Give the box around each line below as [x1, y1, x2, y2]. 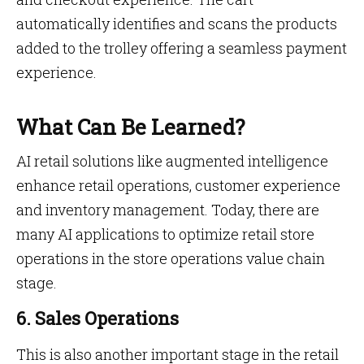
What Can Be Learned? [16, 113, 245, 141]
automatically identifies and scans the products [16, 14, 337, 33]
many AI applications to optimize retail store [16, 224, 314, 244]
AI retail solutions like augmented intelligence [16, 151, 328, 171]
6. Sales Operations [16, 306, 179, 330]
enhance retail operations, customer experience [16, 175, 340, 195]
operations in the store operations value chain [16, 249, 325, 268]
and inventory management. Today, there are [16, 200, 319, 219]
